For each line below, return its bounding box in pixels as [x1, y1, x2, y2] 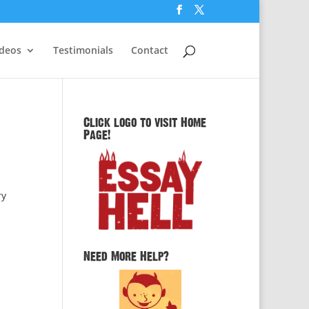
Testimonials [53, 43, 113, 57]
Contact [131, 43, 168, 57]
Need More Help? [83, 250, 169, 263]
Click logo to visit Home [83, 117, 206, 129]
